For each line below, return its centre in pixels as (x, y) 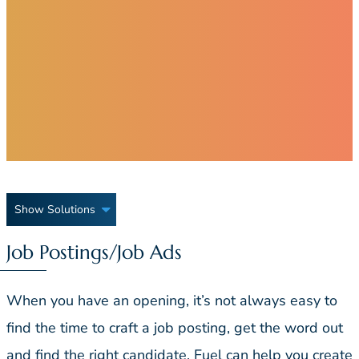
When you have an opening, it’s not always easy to (172, 301)
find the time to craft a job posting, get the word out (175, 328)
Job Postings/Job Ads (94, 253)
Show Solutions (55, 210)
